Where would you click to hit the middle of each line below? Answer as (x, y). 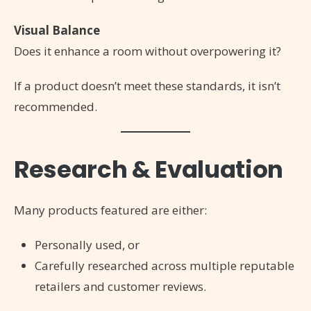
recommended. (56, 106)
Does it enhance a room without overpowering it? (148, 51)
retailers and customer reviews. (120, 286)
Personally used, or (87, 244)
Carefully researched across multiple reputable (165, 265)
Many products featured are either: (110, 210)
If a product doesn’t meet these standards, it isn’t (147, 85)
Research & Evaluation (149, 169)
